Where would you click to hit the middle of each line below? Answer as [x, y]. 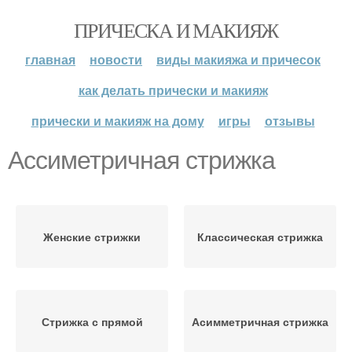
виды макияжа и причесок [238, 59]
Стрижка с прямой [92, 321]
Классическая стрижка [260, 236]
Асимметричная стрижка [260, 321]
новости [116, 59]
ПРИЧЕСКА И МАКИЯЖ [176, 30]
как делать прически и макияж [173, 90]
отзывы [290, 121]
